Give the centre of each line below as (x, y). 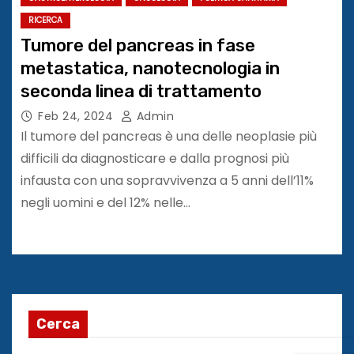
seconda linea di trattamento (141, 91)
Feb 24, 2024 (75, 116)
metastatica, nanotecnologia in (150, 68)
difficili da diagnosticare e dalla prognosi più (155, 158)
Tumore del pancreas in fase (138, 45)
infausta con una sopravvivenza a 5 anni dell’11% (167, 180)
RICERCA (45, 20)
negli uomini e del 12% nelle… (105, 202)
